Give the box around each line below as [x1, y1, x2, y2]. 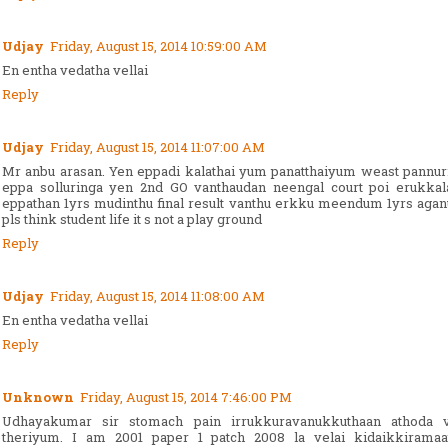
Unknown [2, 387, 74, 406]
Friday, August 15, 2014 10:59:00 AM [50, 36, 267, 55]
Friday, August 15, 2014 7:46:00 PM [80, 387, 292, 406]
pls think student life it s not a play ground [2, 209, 262, 228]
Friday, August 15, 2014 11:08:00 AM [50, 286, 265, 305]
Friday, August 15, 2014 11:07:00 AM [50, 137, 265, 156]
